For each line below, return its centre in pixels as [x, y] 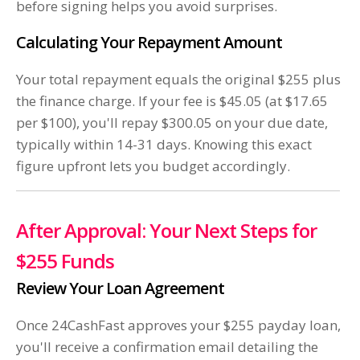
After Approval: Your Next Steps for [166, 231]
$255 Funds [65, 261]
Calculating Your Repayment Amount [149, 43]
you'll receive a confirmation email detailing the [167, 347]
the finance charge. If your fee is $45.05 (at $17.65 [172, 101]
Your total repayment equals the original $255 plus [178, 80]
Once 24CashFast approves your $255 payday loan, [178, 325]
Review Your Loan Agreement [120, 288]
